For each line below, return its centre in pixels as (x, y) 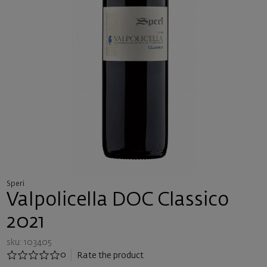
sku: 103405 (29, 242)
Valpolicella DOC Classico (117, 200)
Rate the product (110, 255)
